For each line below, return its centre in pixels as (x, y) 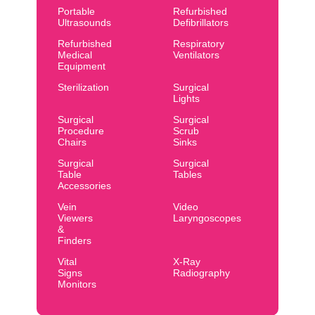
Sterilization (83, 87)
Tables (187, 174)
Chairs (72, 142)
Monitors (77, 284)
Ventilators (196, 55)
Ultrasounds (84, 22)
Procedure (81, 131)
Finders (75, 240)
